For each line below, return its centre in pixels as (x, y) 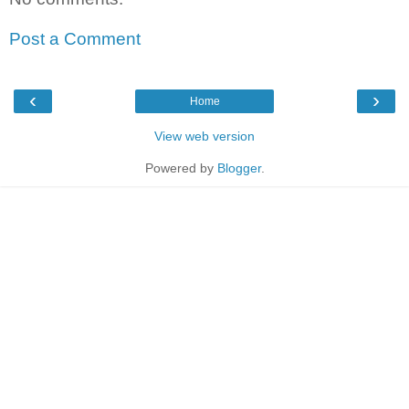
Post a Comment (75, 38)
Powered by (181, 168)
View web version (204, 136)
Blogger (239, 168)
